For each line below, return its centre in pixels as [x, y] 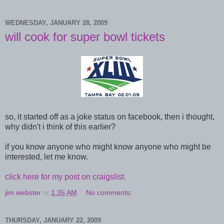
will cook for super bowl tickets [85, 36]
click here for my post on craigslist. [65, 176]
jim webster [23, 192]
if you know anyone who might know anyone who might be [108, 146]
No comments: [109, 192]
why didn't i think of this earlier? [60, 126]
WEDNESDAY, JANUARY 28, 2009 [56, 23]
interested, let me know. [46, 156]
